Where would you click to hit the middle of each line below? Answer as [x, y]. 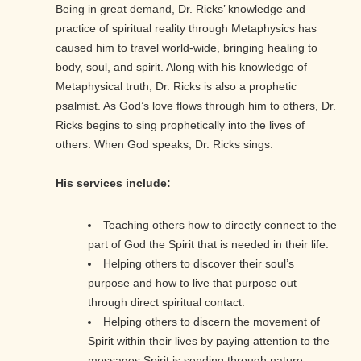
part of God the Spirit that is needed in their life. [208, 245]
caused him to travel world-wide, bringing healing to [187, 48]
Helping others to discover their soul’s [199, 264]
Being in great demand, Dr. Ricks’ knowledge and [180, 9]
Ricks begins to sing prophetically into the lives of [180, 125]
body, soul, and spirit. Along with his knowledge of [181, 67]
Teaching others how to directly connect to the [220, 225]
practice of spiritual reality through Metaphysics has [186, 29]
